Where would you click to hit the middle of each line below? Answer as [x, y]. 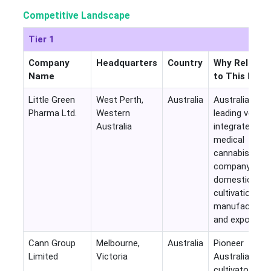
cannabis [231, 153]
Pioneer [228, 243]
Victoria [112, 257]
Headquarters [126, 63]
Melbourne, [118, 243]
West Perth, [119, 100]
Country [185, 63]
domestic [232, 180]
